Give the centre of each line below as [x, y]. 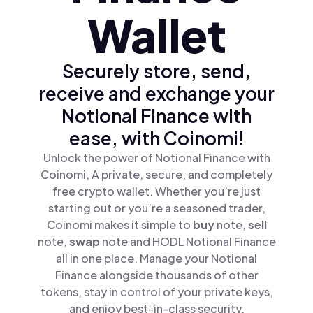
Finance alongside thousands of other [156, 275]
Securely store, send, [156, 71]
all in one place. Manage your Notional [156, 258]
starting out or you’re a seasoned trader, [156, 208]
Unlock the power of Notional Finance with [156, 157]
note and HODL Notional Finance [189, 241]
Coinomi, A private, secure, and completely [156, 174]
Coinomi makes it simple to [119, 224]
